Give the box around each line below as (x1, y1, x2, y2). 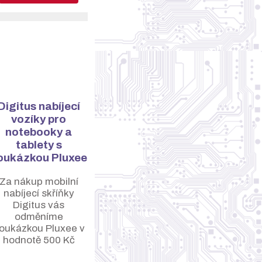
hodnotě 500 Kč (2, 235, 75, 246)
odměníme (14, 211, 63, 222)
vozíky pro (11, 113, 66, 125)
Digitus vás (13, 199, 64, 211)
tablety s (15, 139, 62, 151)
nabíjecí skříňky (3, 188, 74, 199)
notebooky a (5, 126, 72, 138)
